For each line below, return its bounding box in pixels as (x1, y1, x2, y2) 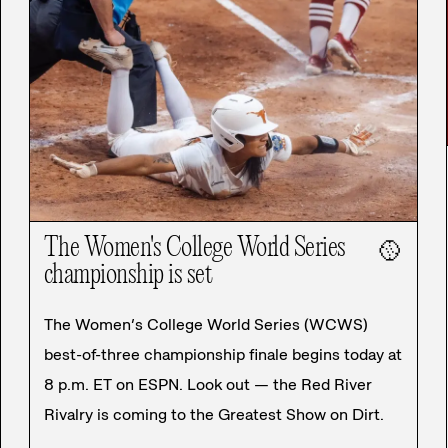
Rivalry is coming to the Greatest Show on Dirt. (43, 404, 384, 426)
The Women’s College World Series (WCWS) (43, 314, 368, 336)
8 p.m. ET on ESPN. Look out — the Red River (43, 374, 372, 396)
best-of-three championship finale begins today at (43, 344, 402, 366)
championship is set (43, 261, 213, 292)
